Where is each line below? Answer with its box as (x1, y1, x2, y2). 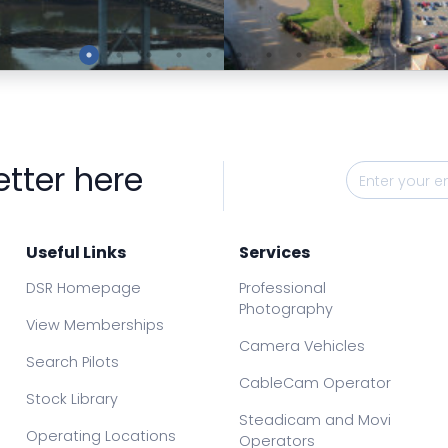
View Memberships (25, 315, 164, 336)
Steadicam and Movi (239, 410, 392, 431)
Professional (239, 278, 327, 299)
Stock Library (25, 389, 118, 410)
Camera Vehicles (239, 336, 366, 357)
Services (239, 241, 311, 265)
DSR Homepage (25, 278, 141, 299)
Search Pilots (25, 352, 119, 373)
